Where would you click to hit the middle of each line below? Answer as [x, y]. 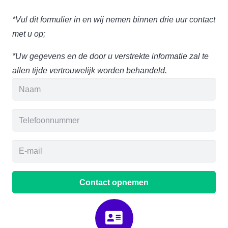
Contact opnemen [114, 182]
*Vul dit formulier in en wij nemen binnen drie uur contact [114, 20]
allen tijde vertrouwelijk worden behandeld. [90, 71]
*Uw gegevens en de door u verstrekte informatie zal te [110, 56]
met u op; [29, 34]
